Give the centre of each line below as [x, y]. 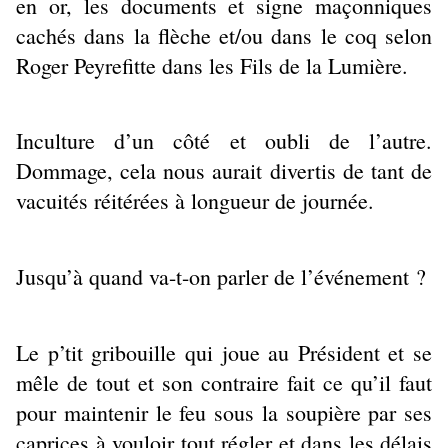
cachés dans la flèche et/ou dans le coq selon [224, 35]
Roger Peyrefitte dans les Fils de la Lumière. [212, 65]
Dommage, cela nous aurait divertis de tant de [224, 171]
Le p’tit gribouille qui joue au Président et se [224, 352]
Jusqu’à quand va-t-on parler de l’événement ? [221, 277]
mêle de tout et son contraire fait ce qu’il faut [224, 382]
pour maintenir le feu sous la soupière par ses [224, 412]
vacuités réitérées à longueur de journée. [195, 201]
